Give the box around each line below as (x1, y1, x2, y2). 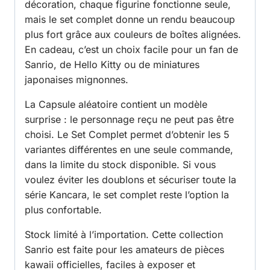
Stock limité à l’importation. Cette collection (25, 228, 223, 241)
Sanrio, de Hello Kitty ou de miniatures (25, 58, 199, 71)
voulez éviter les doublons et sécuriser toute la (25, 174, 236, 186)
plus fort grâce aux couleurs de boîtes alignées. (25, 28, 241, 41)
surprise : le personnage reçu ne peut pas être (25, 113, 234, 126)
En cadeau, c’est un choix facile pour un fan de (25, 43, 238, 56)
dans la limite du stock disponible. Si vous (25, 159, 216, 171)
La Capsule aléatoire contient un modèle (25, 98, 207, 111)
